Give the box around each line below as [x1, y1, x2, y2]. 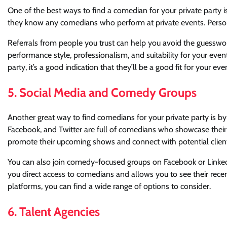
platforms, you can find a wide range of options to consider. [8, 181, 211, 192]
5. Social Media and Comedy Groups [8, 85, 197, 100]
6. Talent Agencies [8, 204, 100, 219]
